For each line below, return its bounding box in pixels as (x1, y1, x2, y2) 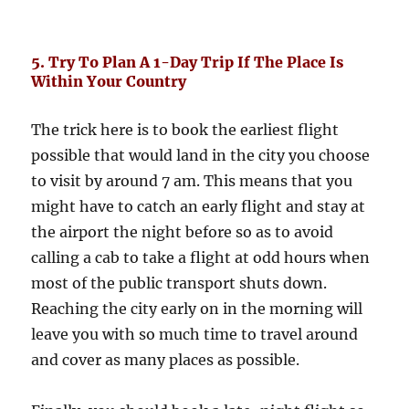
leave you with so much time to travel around (31, 324, 359, 343)
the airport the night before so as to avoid (31, 222, 334, 241)
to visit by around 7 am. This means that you (31, 171, 353, 190)
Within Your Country (31, 71, 187, 90)
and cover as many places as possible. (31, 350, 300, 369)
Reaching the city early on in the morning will (31, 299, 363, 318)
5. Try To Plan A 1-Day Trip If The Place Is (31, 52, 344, 71)
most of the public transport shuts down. (31, 273, 328, 292)
